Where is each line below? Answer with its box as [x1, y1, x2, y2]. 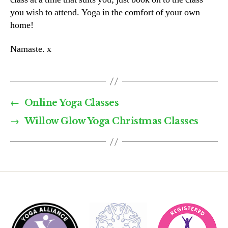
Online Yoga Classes [24, 97, 119, 109]
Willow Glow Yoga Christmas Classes [24, 116, 198, 127]
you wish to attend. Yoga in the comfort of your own [10, 6, 200, 18]
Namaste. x [10, 43, 51, 55]
